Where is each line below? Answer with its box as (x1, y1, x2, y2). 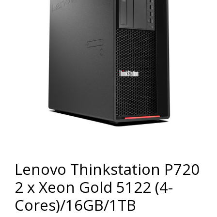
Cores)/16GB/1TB (15, 194, 136, 215)
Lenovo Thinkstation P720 (15, 158, 200, 179)
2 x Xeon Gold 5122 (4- (15, 176, 173, 197)
